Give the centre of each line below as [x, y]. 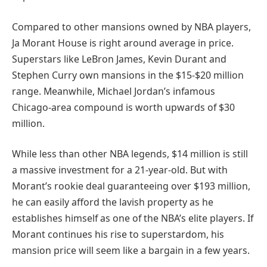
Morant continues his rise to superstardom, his [118, 235]
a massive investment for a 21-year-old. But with [120, 170]
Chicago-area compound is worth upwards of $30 [123, 107]
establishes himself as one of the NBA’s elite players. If [133, 218]
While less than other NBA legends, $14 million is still [130, 154]
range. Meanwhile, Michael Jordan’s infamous [114, 91]
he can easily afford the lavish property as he [113, 202]
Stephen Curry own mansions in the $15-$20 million [128, 75]
